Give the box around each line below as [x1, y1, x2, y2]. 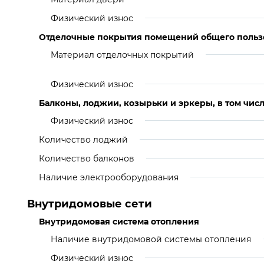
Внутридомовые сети [27, 197, 152, 210]
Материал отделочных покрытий [51, 49, 194, 60]
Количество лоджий [39, 134, 128, 145]
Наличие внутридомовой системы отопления [51, 234, 251, 245]
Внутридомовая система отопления [39, 216, 199, 227]
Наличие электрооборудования [39, 172, 179, 183]
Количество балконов [39, 153, 134, 164]
